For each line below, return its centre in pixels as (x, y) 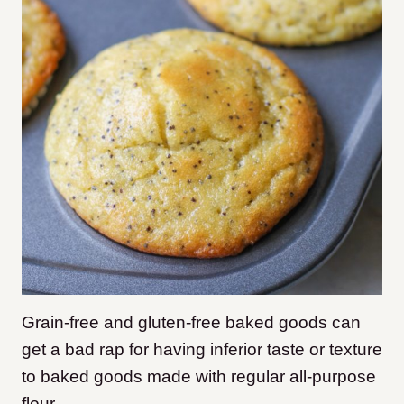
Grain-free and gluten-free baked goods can (191, 322)
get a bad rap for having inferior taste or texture (202, 349)
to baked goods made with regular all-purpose (199, 376)
